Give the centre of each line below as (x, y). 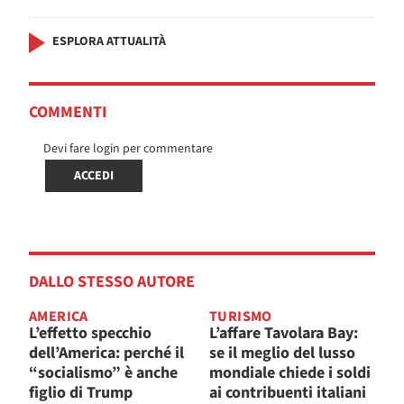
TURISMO (241, 317)
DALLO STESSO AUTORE (112, 282)
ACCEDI (94, 176)
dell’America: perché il (106, 353)
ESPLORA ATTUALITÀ (109, 42)
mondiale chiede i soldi (290, 373)
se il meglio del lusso (282, 353)
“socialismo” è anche (103, 373)
